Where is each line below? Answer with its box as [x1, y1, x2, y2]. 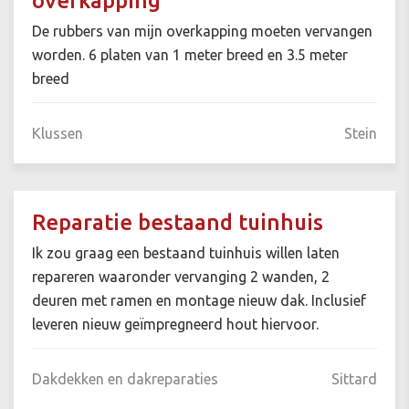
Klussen [32, 125, 83, 142]
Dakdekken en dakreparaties [32, 371, 218, 388]
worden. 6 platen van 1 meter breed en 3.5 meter [32, 47, 348, 64]
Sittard [331, 371, 377, 388]
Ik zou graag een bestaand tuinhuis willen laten [32, 245, 340, 262]
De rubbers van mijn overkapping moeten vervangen [32, 23, 372, 40]
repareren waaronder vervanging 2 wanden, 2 [32, 268, 330, 286]
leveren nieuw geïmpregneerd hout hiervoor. [32, 316, 319, 333]
